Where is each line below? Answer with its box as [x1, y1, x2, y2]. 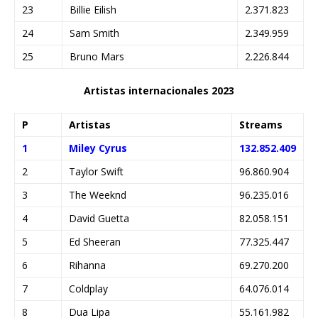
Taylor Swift [69, 164, 124, 178]
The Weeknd [69, 187, 126, 202]
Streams [239, 117, 283, 131]
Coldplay [69, 281, 108, 295]
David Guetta [69, 211, 129, 225]
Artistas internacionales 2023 [84, 83, 234, 97]
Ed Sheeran [69, 234, 121, 248]
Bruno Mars [70, 49, 124, 63]
